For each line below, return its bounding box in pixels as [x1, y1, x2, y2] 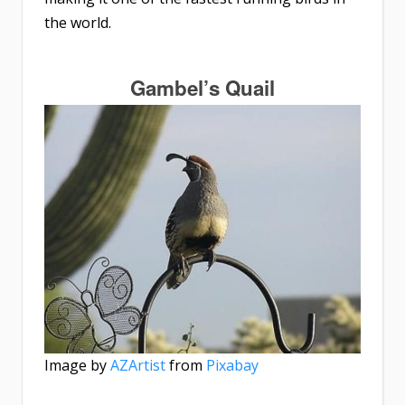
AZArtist [110, 355, 165, 376]
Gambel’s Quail [130, 73, 275, 103]
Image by [44, 355, 110, 376]
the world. [44, 13, 111, 33]
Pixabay [206, 355, 259, 376]
